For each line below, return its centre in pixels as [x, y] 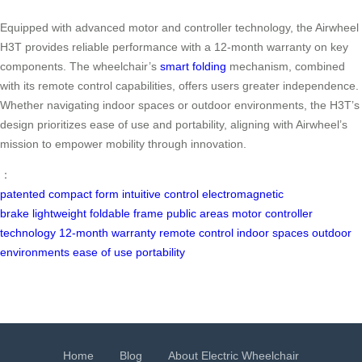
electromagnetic [243, 194]
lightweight [59, 213]
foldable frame [126, 213]
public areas [198, 213]
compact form [84, 194]
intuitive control [160, 194]
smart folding [193, 66]
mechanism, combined [286, 66]
